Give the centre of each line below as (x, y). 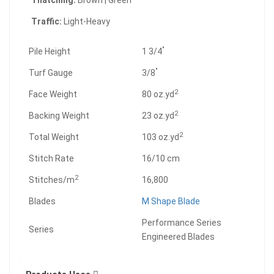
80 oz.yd (158, 94)
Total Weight (54, 137)
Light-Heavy (87, 21)
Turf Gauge (51, 73)
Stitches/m (52, 180)
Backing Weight (59, 116)
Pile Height (50, 51)
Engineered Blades (178, 237)
